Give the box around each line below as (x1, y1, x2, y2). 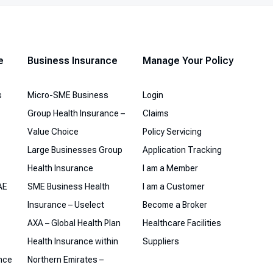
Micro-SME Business (27, 90, 108, 100)
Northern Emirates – (27, 255, 104, 264)
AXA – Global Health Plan (27, 218, 121, 228)
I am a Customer (143, 182, 205, 191)
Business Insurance (27, 55, 118, 66)
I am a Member (143, 163, 198, 173)
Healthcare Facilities (143, 218, 221, 228)
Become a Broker (143, 200, 207, 210)
